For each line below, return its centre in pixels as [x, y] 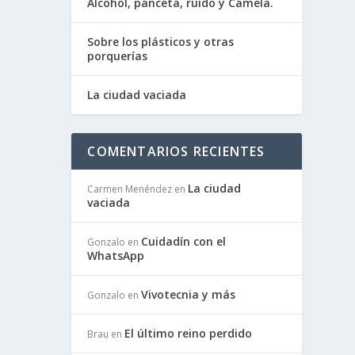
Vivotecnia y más [189, 294]
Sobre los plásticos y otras [161, 42]
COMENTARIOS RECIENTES [176, 151]
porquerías [118, 56]
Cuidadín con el [184, 241]
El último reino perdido [189, 333]
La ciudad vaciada [137, 95]
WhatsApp [116, 256]
